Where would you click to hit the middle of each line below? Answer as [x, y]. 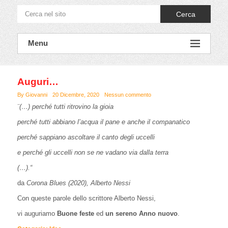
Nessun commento [128, 95]
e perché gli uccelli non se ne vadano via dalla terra [93, 152]
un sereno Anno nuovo [141, 213]
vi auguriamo [37, 213]
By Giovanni [32, 95]
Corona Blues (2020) [56, 183]
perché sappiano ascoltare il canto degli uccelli [86, 137]
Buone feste [76, 213]
